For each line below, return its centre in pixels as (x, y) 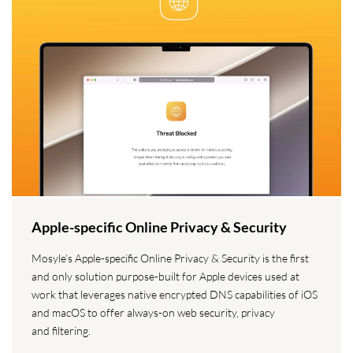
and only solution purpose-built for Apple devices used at (165, 276)
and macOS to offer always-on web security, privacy (153, 312)
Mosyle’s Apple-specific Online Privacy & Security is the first (170, 258)
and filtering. (61, 330)
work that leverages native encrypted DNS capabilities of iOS (175, 294)
